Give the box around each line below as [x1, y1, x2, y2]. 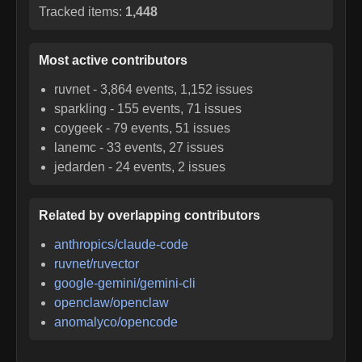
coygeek [54, 120, 103, 135]
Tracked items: [39, 4, 125, 19]
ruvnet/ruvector [54, 256, 140, 271]
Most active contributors [39, 53, 187, 67]
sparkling [54, 101, 107, 116]
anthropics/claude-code [54, 237, 189, 251]
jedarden [54, 159, 106, 174]
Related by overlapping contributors [39, 208, 260, 222]
